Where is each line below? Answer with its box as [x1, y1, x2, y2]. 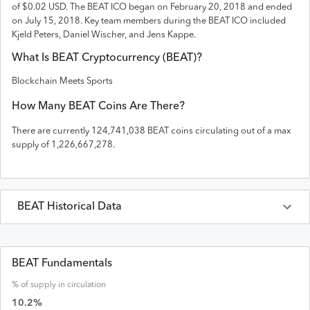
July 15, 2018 [25, 17, 80, 26]
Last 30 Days [208, 241, 271, 253]
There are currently [12, 126, 91, 136]
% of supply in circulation [12, 280, 106, 289]
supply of [12, 140, 51, 149]
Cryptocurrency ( [79, 53, 166, 64]
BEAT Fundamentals [12, 257, 112, 269]
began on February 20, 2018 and [127, 3, 266, 12]
